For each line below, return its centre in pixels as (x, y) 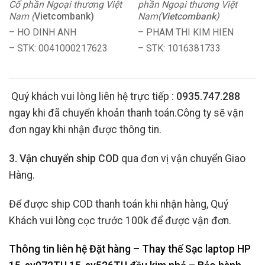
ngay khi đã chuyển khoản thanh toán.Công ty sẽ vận (126, 113)
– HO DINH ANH (43, 33)
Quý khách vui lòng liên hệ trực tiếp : (94, 96)
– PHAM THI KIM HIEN (186, 33)
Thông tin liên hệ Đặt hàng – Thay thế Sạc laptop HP (130, 249)
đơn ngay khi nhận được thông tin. (85, 129)
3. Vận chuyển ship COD (64, 158)
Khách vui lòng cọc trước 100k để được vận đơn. (120, 220)
